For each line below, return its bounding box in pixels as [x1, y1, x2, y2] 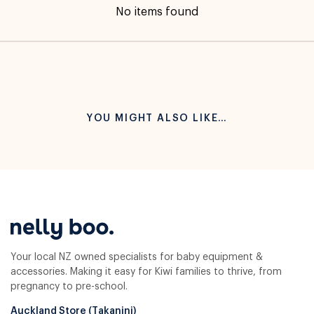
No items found [116, 6, 198, 18]
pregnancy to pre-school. [11, 281, 128, 292]
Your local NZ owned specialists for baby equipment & [11, 252, 263, 262]
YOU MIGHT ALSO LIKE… [86, 113, 228, 123]
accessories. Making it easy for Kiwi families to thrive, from [11, 266, 282, 277]
